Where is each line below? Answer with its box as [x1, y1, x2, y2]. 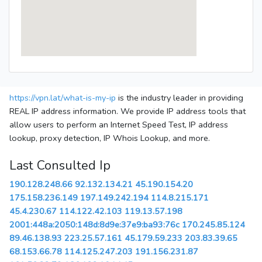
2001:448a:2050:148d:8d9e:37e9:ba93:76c [9, 219, 180, 231]
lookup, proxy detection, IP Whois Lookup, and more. [9, 132, 210, 144]
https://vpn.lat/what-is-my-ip [9, 92, 116, 104]
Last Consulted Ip [9, 157, 111, 175]
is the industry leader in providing [116, 92, 243, 104]
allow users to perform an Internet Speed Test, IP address [9, 119, 228, 131]
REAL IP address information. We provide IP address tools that [9, 105, 246, 118]
